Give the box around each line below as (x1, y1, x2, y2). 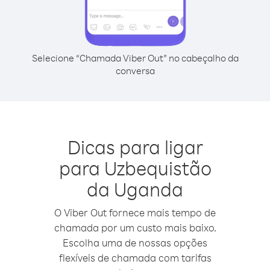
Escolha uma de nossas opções (63, 236, 207, 249)
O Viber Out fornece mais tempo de (54, 206, 216, 219)
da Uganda (87, 177, 183, 201)
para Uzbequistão (58, 155, 212, 180)
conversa (115, 64, 155, 77)
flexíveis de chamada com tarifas (58, 251, 212, 264)
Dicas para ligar (67, 134, 203, 159)
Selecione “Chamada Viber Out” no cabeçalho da (31, 52, 239, 64)
